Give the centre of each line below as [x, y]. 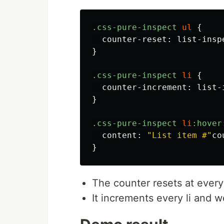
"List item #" [179, 135]
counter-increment [144, 87]
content [119, 135]
